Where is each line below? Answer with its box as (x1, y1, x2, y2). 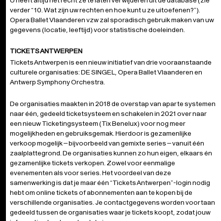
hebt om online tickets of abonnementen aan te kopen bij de (10, 188, 192, 197)
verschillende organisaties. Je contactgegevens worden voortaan (10, 198, 215, 207)
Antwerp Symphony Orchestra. (10, 77, 105, 86)
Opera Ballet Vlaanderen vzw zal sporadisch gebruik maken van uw (10, 15, 214, 24)
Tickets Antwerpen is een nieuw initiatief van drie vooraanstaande (10, 58, 212, 67)
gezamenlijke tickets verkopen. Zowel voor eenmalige (10, 158, 175, 167)
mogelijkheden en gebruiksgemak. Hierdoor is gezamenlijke (10, 129, 191, 138)
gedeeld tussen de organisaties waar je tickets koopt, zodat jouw (10, 208, 211, 217)
